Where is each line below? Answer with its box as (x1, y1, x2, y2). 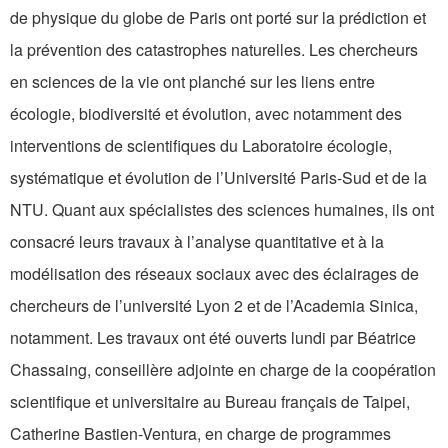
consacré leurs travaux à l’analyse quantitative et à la (10, 230, 384, 254)
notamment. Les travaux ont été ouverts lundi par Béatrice (10, 326, 416, 350)
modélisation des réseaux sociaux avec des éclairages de (10, 262, 419, 286)
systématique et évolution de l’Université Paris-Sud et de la (10, 166, 427, 190)
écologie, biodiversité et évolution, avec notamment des (10, 102, 402, 126)
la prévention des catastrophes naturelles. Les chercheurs (10, 38, 418, 62)
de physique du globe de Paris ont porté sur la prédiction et (10, 6, 426, 30)
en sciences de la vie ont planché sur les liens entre (10, 70, 375, 94)
